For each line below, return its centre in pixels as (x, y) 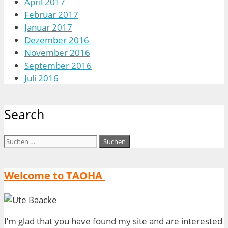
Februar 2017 (51, 14)
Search (24, 114)
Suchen (18, 140)
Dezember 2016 (57, 40)
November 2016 (57, 52)
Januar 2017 (48, 27)
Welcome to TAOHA (54, 175)
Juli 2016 (41, 78)
